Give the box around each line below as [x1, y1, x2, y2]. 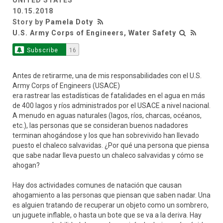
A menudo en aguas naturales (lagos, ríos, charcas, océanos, [12, 111, 202, 119]
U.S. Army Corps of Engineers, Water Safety [12, 29, 176, 37]
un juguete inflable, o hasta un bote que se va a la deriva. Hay [12, 211, 202, 219]
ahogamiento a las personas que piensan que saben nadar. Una [12, 191, 211, 199]
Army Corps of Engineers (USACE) [12, 82, 120, 90]
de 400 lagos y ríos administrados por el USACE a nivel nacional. [12, 102, 211, 110]
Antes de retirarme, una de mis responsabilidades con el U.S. [12, 72, 202, 80]
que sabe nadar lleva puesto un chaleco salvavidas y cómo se [12, 151, 204, 159]
